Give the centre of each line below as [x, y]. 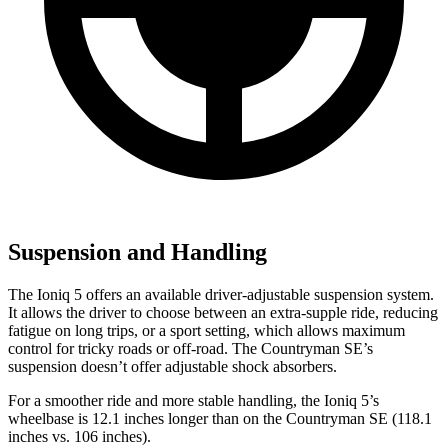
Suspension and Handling [137, 252]
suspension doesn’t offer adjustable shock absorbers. [172, 367]
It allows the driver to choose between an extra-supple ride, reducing [223, 313]
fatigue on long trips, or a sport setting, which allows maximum [206, 331]
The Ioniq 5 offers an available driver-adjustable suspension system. [221, 295]
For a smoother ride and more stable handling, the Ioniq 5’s [193, 401]
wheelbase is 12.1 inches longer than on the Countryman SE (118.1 [220, 419]
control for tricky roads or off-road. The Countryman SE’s [190, 349]
